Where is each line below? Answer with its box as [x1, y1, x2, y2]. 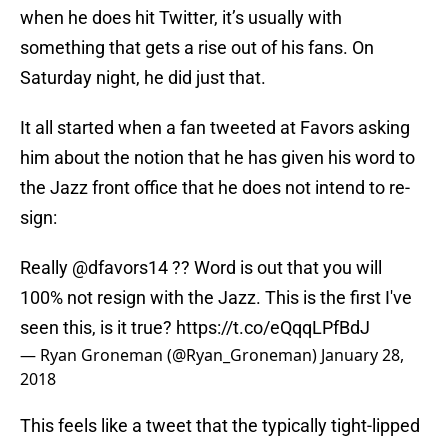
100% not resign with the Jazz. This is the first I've [20, 287, 412, 309]
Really [20, 257, 72, 279]
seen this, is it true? [20, 317, 176, 339]
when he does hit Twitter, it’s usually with [20, 7, 342, 29]
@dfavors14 [72, 257, 168, 279]
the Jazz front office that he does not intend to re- [20, 177, 410, 199]
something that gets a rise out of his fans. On [20, 37, 374, 59]
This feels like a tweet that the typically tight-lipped [20, 415, 420, 437]
